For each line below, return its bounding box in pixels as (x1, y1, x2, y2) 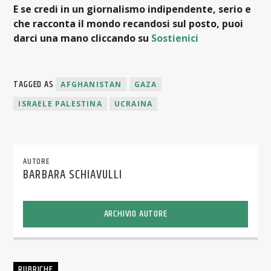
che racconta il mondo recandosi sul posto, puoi (13, 17, 244, 31)
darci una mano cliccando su (13, 31, 152, 45)
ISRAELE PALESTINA (18, 99, 102, 109)
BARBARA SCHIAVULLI (23, 165, 123, 184)
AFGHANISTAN (60, 79, 122, 90)
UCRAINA (114, 99, 153, 109)
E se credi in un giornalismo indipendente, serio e (13, 2, 252, 16)
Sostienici (151, 31, 199, 45)
